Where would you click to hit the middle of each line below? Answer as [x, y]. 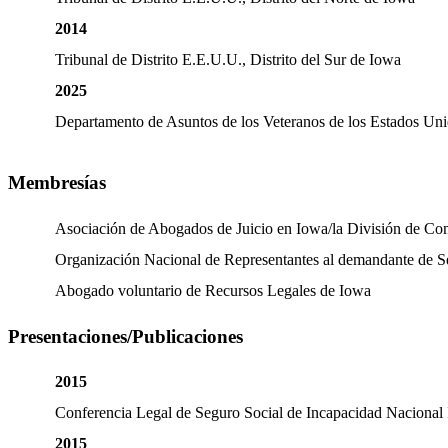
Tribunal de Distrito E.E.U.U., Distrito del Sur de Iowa [228, 60]
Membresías [57, 183]
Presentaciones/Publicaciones [125, 336]
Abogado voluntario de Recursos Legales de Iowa [213, 290]
